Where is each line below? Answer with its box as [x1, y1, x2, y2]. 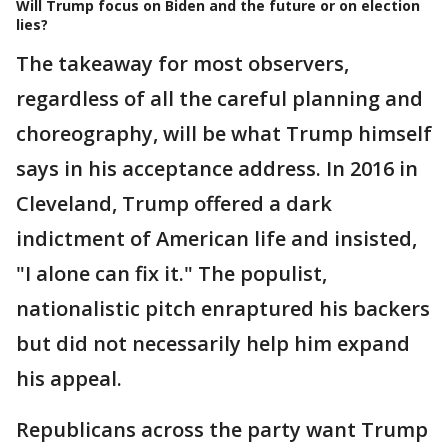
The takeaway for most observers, [16, 49, 349, 77]
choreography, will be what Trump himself [16, 119, 432, 147]
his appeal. [16, 364, 122, 392]
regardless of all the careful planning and [16, 84, 423, 112]
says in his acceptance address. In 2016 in [16, 154, 418, 182]
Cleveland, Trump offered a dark [16, 189, 332, 217]
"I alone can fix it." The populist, [16, 259, 327, 287]
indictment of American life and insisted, [16, 224, 417, 252]
